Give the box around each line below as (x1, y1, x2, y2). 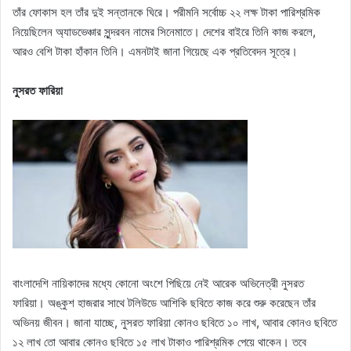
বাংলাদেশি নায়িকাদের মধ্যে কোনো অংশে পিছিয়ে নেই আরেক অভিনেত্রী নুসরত (13, 276, 304, 291)
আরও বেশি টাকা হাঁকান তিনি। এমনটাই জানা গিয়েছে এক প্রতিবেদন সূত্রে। (13, 44, 298, 60)
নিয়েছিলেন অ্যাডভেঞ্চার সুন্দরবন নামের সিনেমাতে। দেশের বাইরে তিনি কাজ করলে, (13, 24, 316, 40)
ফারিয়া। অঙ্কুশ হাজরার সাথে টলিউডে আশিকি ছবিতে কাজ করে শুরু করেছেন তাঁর (13, 295, 316, 311)
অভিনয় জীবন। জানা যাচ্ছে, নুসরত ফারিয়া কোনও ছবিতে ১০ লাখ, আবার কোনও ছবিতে (13, 315, 337, 331)
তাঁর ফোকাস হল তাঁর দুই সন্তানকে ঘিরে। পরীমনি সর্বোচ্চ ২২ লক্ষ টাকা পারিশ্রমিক (13, 5, 320, 20)
